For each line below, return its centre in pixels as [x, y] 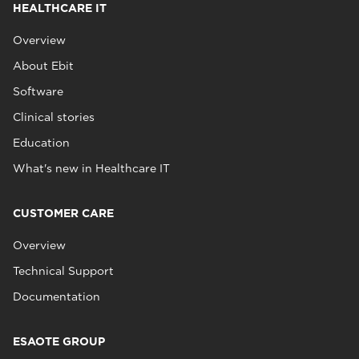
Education [41, 143]
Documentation [56, 296]
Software [38, 91]
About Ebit [43, 66]
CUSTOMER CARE [63, 213]
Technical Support [63, 271]
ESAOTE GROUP [59, 341]
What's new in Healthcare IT [91, 168]
